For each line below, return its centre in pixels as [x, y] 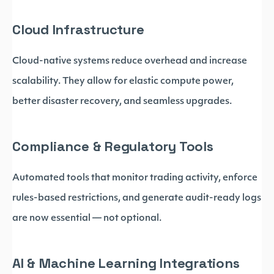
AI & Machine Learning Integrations [126, 263]
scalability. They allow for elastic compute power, [123, 82]
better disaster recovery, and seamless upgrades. [122, 102]
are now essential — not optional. [87, 219]
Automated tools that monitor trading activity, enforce [135, 178]
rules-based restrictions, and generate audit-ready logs [137, 198]
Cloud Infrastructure [78, 29]
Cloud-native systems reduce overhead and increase [130, 61]
